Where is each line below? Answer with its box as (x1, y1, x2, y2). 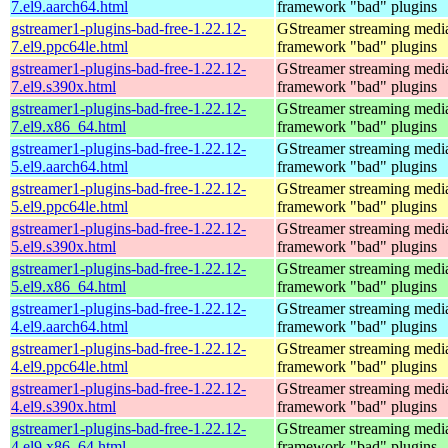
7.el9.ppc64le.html (11, 37, 128, 55)
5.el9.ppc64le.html (11, 197, 128, 215)
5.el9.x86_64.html (11, 277, 126, 295)
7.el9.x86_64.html (11, 117, 126, 135)
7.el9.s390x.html (11, 77, 116, 95)
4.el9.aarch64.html (11, 317, 128, 335)
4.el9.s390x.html (11, 397, 116, 415)
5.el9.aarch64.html (11, 157, 128, 175)
